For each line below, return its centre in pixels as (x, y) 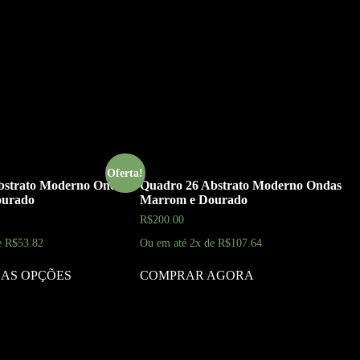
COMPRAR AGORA (197, 276)
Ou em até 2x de (179, 243)
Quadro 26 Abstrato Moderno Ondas (241, 185)
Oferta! (125, 173)
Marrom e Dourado (194, 199)
